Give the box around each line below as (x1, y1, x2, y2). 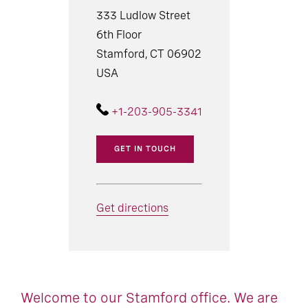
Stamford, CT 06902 (96, 47, 201, 60)
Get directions (96, 201, 168, 214)
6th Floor (96, 28, 142, 41)
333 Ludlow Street (96, 9, 190, 22)
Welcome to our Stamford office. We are (21, 289, 278, 306)
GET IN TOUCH (114, 144, 176, 153)
